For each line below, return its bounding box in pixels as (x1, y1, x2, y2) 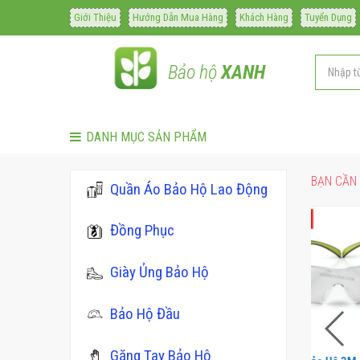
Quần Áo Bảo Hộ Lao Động (110, 179, 268, 198)
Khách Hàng (239, 11, 288, 23)
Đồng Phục (110, 221, 174, 240)
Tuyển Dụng (305, 11, 352, 23)
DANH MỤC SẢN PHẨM (86, 129, 207, 145)
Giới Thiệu (74, 11, 117, 23)
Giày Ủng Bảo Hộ (110, 263, 209, 282)
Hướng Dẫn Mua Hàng (133, 11, 223, 23)
